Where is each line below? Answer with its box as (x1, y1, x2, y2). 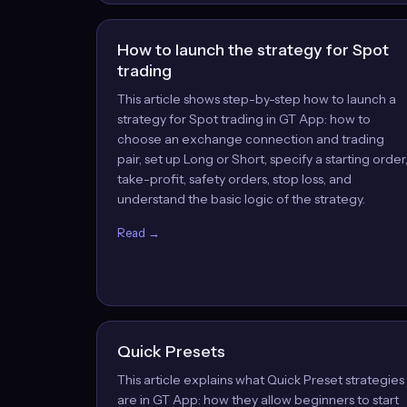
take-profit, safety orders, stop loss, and (117, 171, 352, 187)
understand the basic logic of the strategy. (117, 191, 365, 207)
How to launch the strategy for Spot (117, 40, 389, 60)
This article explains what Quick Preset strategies (117, 372, 404, 388)
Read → (117, 225, 160, 240)
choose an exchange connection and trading (117, 131, 384, 147)
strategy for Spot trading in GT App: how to (117, 111, 371, 127)
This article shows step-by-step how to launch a (117, 91, 396, 107)
